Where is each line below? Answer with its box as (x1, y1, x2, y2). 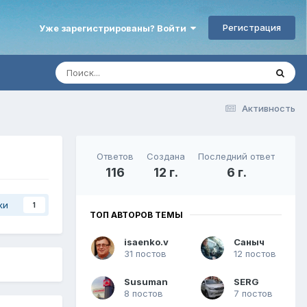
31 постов (124, 247, 167, 259)
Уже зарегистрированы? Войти (39, 22, 191, 34)
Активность (242, 102, 295, 114)
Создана (146, 150, 185, 162)
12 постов (234, 247, 276, 259)
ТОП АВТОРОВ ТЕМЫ (90, 209, 183, 220)
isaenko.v (124, 236, 169, 247)
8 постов (124, 287, 163, 299)
